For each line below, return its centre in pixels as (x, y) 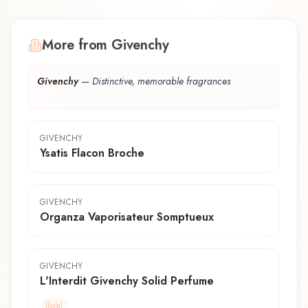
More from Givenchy (106, 45)
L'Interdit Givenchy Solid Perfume (127, 280)
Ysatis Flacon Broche (92, 153)
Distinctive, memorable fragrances (161, 81)
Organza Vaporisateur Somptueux (127, 217)
